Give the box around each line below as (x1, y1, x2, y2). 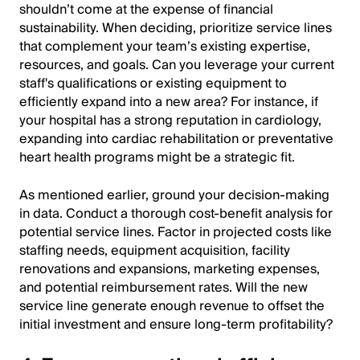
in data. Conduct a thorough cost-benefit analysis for (19, 202, 333, 225)
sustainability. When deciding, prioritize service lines (19, 17, 332, 39)
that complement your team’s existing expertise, (19, 35, 310, 58)
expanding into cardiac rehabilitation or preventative (19, 128, 333, 150)
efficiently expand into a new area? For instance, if (19, 91, 318, 113)
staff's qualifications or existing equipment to (19, 72, 287, 95)
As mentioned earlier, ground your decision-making (19, 184, 329, 207)
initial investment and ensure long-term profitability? (19, 313, 333, 336)
